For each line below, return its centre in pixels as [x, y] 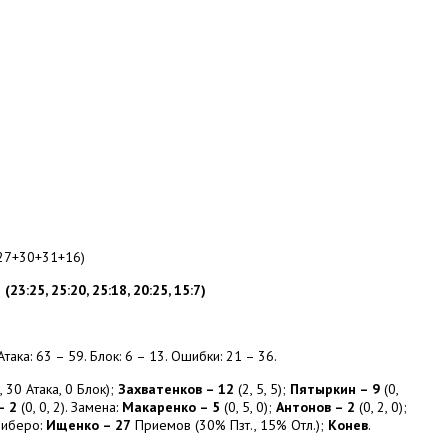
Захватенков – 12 [176, 389]
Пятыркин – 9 [335, 389]
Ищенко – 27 [88, 425]
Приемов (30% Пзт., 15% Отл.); [229, 425]
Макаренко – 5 [171, 407]
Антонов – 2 [315, 407]
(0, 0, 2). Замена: [69, 407]
